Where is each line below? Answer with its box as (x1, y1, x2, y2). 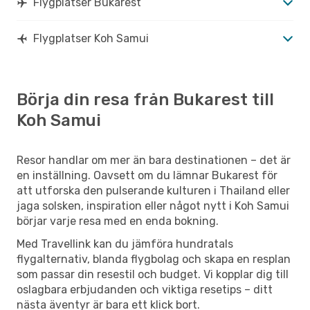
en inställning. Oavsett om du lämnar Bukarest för (17, 168, 277, 182)
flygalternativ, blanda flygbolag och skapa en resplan (17, 252, 291, 266)
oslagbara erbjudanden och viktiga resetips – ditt (17, 282, 273, 296)
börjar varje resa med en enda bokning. (17, 214, 219, 228)
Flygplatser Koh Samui (33, 31, 149, 45)
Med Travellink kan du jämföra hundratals (17, 237, 233, 250)
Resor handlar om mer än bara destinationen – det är (17, 153, 291, 167)
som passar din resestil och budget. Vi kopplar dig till (17, 267, 289, 281)
